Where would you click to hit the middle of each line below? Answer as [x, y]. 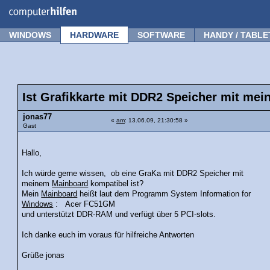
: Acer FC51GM [84, 204]
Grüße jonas [43, 255]
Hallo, [32, 153]
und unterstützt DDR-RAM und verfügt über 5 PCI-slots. [119, 214]
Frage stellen [236, 8]
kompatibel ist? [116, 184]
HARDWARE [94, 35]
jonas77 [37, 117]
